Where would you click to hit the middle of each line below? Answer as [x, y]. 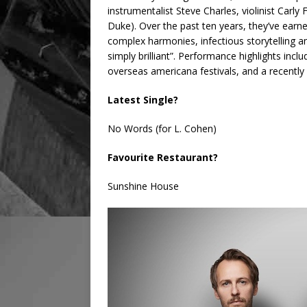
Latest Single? [143, 100]
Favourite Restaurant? [163, 158]
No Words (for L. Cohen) [162, 129]
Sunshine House [143, 186]
